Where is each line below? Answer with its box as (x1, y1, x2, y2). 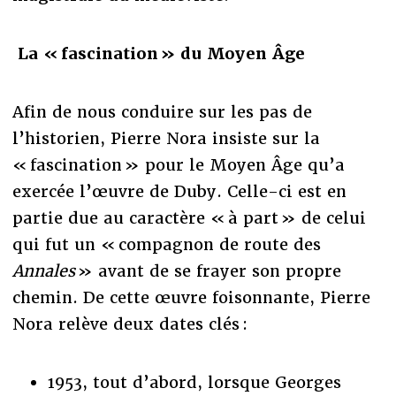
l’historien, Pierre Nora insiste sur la (11, 128, 320, 149)
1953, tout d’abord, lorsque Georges (47, 372, 341, 393)
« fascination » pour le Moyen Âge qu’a (11, 155, 345, 176)
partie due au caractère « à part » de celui (11, 208, 366, 229)
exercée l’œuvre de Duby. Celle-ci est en (11, 181, 346, 202)
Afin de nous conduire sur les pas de (11, 102, 312, 123)
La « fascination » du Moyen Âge (17, 43, 305, 65)
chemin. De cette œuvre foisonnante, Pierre (11, 287, 370, 308)
